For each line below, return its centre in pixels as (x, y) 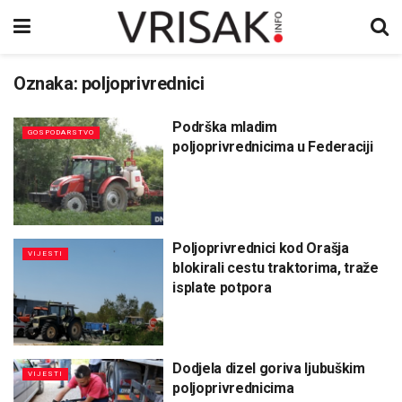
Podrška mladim (225, 127)
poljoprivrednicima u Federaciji (273, 147)
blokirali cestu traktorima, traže (275, 267)
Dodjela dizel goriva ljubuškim (269, 369)
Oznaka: (48, 83)
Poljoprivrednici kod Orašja (261, 248)
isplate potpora (222, 287)
